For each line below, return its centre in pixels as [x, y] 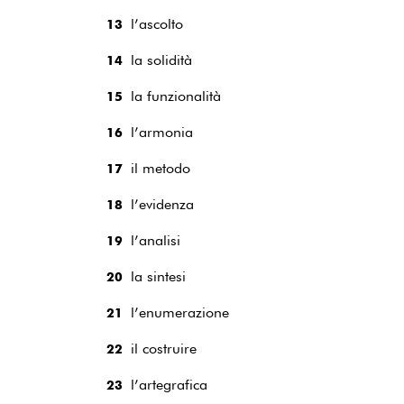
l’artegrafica [169, 385]
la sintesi [158, 276]
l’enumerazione [180, 312]
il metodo [161, 168]
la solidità [161, 60]
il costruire [164, 349]
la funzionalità [176, 96]
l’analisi [156, 240]
